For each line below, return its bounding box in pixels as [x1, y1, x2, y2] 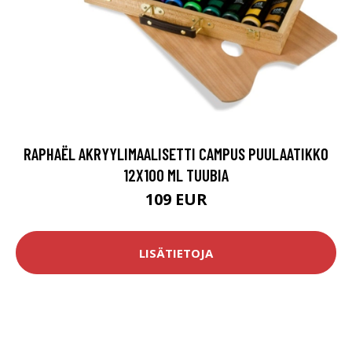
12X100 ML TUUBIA [123, 165, 229, 185]
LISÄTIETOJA [139, 244, 213, 261]
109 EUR [145, 189, 207, 211]
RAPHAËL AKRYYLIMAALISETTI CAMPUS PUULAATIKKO [24, 144, 328, 164]
